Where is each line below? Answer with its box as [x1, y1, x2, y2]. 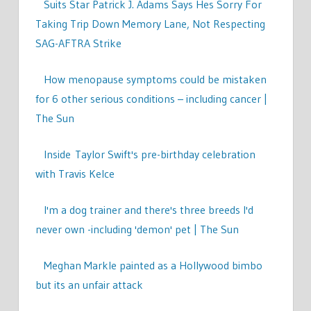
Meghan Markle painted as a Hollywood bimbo [43, 258, 262, 272]
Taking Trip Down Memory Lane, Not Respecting [35, 16, 265, 31]
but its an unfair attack [35, 277, 143, 292]
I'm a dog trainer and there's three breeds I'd [43, 202, 253, 217]
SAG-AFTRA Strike [35, 35, 121, 50]
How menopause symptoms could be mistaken [43, 72, 267, 86]
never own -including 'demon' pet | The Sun [35, 221, 239, 236]
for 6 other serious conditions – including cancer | [35, 91, 267, 106]
